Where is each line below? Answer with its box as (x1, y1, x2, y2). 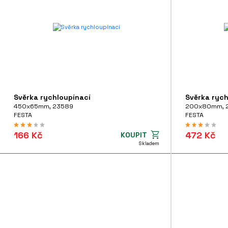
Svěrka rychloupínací (14, 92, 91, 102)
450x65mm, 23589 (14, 102, 74, 110)
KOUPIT (120, 130, 147, 139)
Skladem (138, 139, 159, 147)
